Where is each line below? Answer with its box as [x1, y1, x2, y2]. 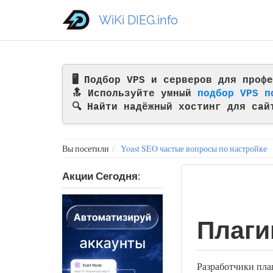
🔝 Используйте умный [72, 88, 197, 99]
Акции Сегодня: [62, 170, 140, 182]
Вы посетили [62, 143, 109, 154]
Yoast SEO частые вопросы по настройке [121, 143, 267, 154]
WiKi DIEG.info [99, 12, 178, 27]
